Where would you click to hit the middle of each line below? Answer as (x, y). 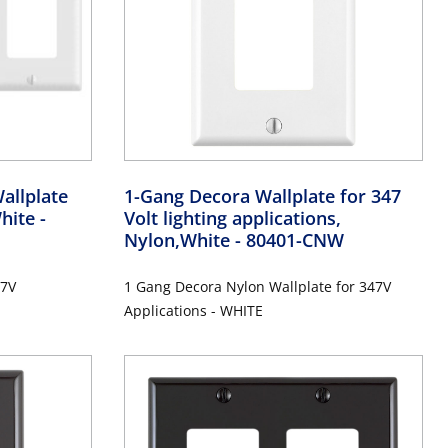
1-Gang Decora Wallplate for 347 (262, 195)
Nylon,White (179, 239)
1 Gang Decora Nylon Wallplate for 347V (257, 286)
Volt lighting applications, (232, 217)
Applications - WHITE (193, 310)
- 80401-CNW (289, 239)
